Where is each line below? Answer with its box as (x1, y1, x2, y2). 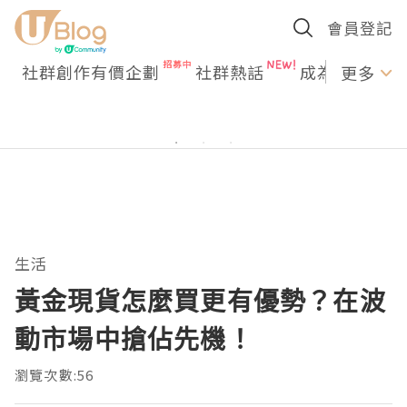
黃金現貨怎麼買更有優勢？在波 (15, 283, 386, 318)
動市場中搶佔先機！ (15, 322, 253, 356)
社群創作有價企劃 (22, 60, 160, 84)
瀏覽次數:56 (15, 365, 94, 384)
